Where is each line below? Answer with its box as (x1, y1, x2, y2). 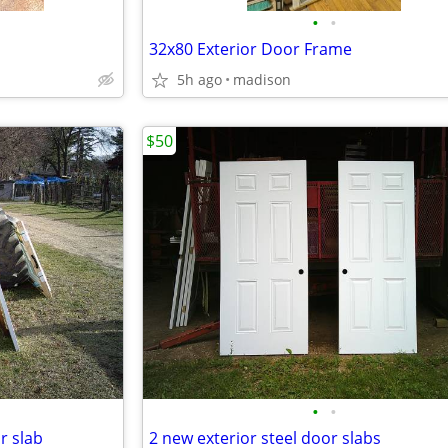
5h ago (177, 70, 222, 89)
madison (233, 70, 291, 89)
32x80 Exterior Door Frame (149, 38, 352, 60)
